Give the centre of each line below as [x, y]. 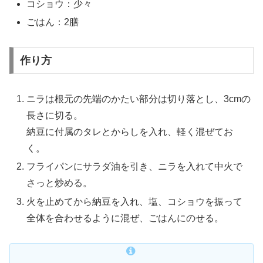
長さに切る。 [55, 116]
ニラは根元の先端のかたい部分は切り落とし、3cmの [139, 99]
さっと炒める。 [60, 183]
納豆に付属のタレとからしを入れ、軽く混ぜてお [130, 132]
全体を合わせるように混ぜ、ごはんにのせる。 [125, 218]
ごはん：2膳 [53, 22]
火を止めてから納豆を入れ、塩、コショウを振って [135, 201]
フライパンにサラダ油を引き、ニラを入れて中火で [135, 167]
